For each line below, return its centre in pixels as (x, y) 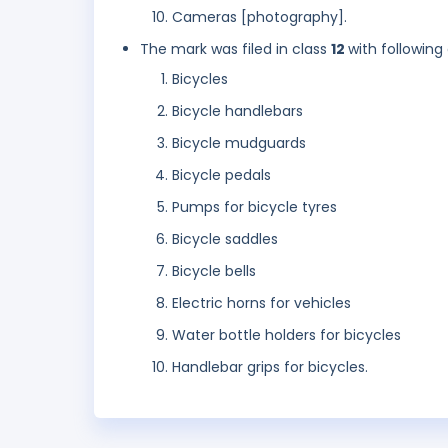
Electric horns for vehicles (261, 303)
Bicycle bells (214, 271)
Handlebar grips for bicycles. (270, 367)
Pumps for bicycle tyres (254, 207)
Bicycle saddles (225, 239)
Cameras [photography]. (259, 17)
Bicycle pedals (221, 175)
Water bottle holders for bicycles (286, 335)
